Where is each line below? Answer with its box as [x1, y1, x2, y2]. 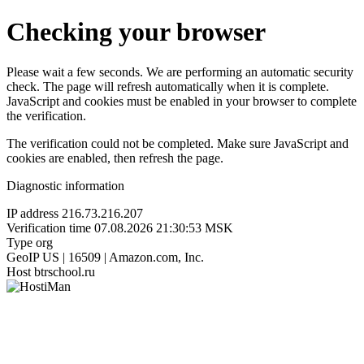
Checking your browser [6, 17, 266, 47]
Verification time [6, 220, 91, 235]
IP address [6, 206, 58, 220]
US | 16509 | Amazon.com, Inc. [42, 249, 204, 264]
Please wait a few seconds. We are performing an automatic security [6, 64, 353, 79]
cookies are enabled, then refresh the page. [6, 150, 223, 165]
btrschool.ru [34, 264, 95, 279]
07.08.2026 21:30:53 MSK [94, 220, 233, 235]
